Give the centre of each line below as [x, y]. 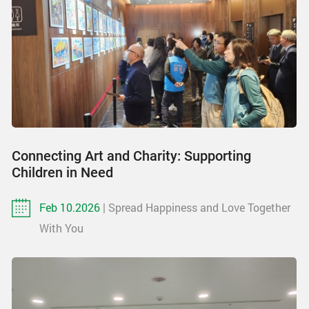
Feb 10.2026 [71, 207]
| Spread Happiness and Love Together [197, 207]
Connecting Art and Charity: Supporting [131, 156]
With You [61, 228]
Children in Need [62, 172]
